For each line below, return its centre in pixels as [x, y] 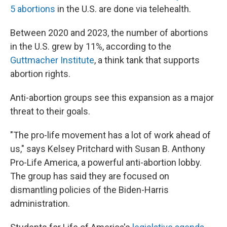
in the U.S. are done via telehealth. [123, 9]
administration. [40, 203]
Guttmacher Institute [52, 60]
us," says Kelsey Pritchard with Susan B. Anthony [108, 149]
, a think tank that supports [147, 60]
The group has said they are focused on [90, 176]
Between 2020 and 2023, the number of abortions [109, 33]
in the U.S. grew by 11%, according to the [91, 46]
